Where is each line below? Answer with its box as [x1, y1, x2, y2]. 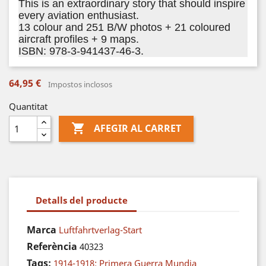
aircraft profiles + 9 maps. [18, 33, 139, 45]
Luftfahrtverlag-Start [59, 224, 142, 236]
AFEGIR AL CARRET [93, 122, 181, 135]
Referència [27, 240, 77, 253]
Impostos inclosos [48, 79, 112, 90]
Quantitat [9, 100, 47, 112]
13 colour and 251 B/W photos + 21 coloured [18, 21, 230, 33]
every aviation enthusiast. [18, 9, 139, 21]
